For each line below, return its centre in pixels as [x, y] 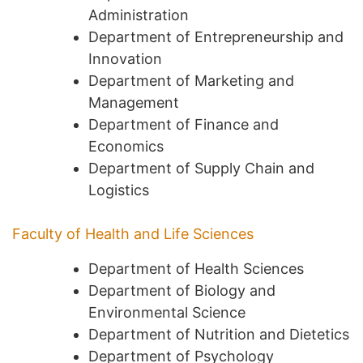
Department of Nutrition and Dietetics [219, 334]
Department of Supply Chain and [201, 168]
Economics [126, 146]
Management [134, 102]
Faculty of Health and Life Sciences [133, 233]
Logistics [119, 190]
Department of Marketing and [191, 80]
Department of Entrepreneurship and [216, 36]
